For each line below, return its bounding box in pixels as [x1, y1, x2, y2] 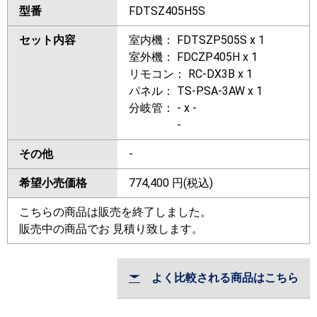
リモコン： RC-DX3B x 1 [129, 67, 253, 81]
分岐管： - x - [129, 101, 197, 115]
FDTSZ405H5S [129, 4, 205, 18]
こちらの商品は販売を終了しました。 [19, 205, 212, 219]
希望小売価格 [19, 176, 87, 190]
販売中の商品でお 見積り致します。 [19, 222, 203, 236]
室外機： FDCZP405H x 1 [129, 50, 258, 64]
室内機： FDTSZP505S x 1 [129, 33, 265, 47]
